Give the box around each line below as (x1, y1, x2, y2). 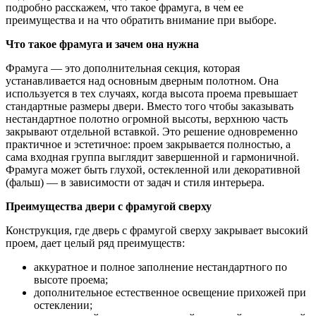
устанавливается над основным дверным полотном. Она (6, 75, 279, 87)
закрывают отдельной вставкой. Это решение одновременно (6, 126, 298, 138)
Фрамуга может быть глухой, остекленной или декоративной (6, 164, 300, 176)
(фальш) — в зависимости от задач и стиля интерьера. (6, 176, 265, 189)
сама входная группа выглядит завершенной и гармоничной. (6, 151, 299, 164)
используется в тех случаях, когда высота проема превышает (6, 87, 298, 100)
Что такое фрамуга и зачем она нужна (6, 38, 199, 51)
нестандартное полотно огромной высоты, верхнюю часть (6, 113, 288, 126)
